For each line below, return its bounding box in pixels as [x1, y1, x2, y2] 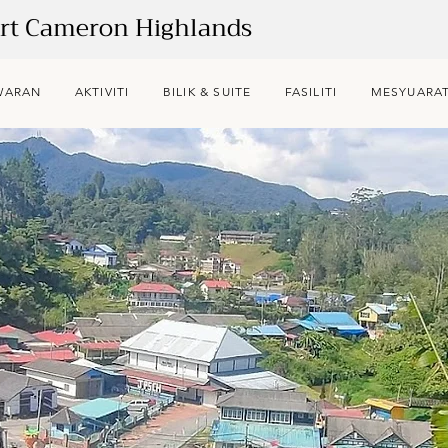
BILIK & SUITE [162, 84, 252, 99]
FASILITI [284, 84, 338, 99]
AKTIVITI [74, 84, 130, 99]
